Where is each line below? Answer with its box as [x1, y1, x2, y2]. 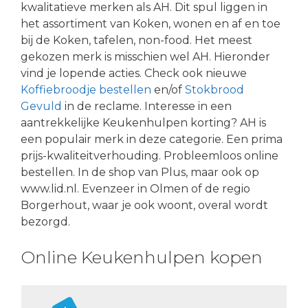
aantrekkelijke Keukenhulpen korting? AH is [21, 115, 266, 129]
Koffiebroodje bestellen [21, 82, 151, 96]
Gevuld [21, 99, 65, 113]
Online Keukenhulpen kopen [21, 246, 263, 267]
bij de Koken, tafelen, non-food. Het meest [21, 33, 252, 47]
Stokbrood [185, 82, 244, 96]
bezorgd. [21, 214, 70, 228]
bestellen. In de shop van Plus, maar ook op [21, 165, 259, 179]
